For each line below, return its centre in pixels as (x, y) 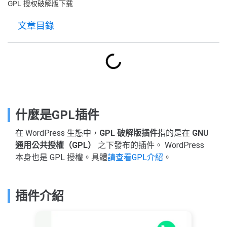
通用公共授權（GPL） (55, 145)
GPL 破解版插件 (128, 133)
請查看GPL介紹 (135, 157)
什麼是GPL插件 (57, 115)
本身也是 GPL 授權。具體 (61, 157)
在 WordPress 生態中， (57, 133)
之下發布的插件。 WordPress (150, 145)
